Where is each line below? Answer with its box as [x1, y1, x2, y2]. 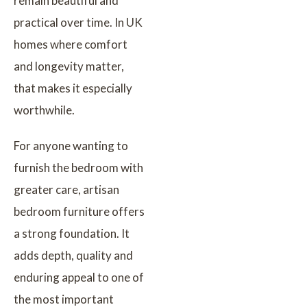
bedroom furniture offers [14, 204, 145, 219]
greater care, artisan [14, 182, 119, 197]
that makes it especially [14, 80, 132, 95]
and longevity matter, [14, 58, 124, 73]
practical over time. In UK [14, 14, 143, 29]
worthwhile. [14, 102, 75, 117]
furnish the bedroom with [14, 160, 143, 175]
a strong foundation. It [14, 225, 130, 241]
